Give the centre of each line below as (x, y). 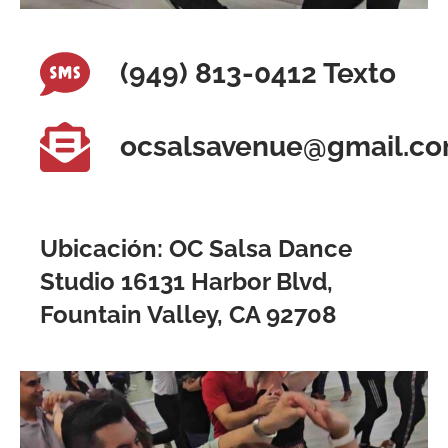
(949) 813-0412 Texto (257, 73)
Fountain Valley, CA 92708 (188, 314)
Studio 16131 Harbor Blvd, (186, 281)
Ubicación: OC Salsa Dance (196, 248)
